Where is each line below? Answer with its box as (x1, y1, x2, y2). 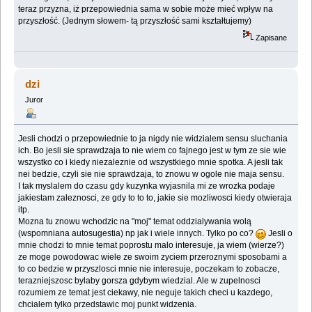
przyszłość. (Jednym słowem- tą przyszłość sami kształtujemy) (18, 15, 252, 26)
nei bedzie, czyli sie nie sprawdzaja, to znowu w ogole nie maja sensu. (18, 169, 285, 180)
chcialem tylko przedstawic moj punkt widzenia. (18, 299, 197, 310)
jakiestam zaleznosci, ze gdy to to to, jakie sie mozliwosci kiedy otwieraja (18, 193, 292, 203)
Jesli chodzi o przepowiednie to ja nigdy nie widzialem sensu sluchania (18, 134, 288, 144)
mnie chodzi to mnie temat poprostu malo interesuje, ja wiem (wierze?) (18, 240, 285, 251)
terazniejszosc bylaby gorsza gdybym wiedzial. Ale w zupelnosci (18, 276, 261, 286)
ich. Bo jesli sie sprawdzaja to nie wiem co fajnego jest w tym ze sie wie (18, 146, 287, 156)
